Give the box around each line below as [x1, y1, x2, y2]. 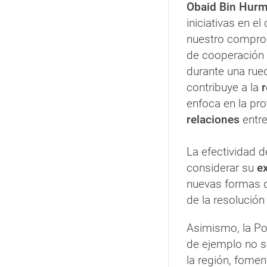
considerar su [187, 161, 257, 175]
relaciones [187, 113, 240, 127]
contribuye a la [187, 80, 262, 95]
